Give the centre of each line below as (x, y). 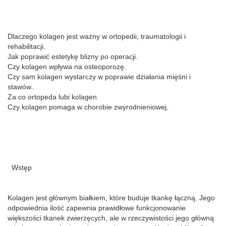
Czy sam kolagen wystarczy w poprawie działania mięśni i (99, 77)
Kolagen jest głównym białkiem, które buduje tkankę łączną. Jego (111, 198)
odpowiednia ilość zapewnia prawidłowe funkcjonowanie (97, 208)
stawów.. (21, 87)
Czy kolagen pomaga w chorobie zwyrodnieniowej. (88, 107)
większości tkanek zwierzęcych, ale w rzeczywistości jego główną (111, 218)
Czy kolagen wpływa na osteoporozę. (67, 67)
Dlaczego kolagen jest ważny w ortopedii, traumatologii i (97, 36)
